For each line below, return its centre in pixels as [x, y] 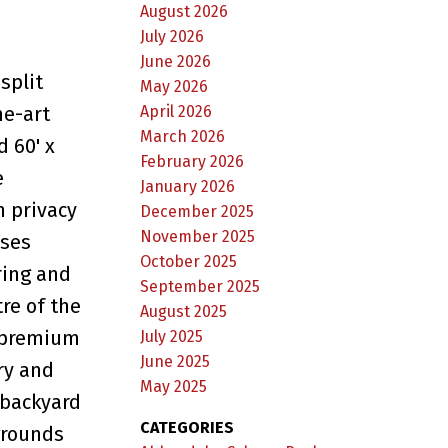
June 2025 [175, 361]
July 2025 [172, 336]
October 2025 [189, 261]
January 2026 [188, 186]
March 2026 [183, 136]
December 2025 [197, 211]
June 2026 [176, 61]
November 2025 [198, 236]
